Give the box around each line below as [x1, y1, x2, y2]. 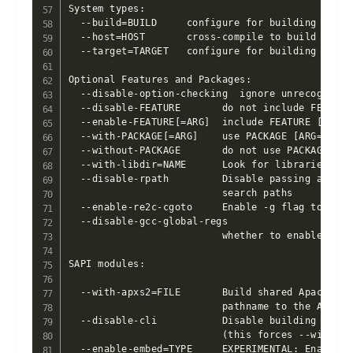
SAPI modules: [68, 258, 146, 269]
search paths [68, 188, 293, 199]
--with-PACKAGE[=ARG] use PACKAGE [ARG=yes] [68, 131, 347, 142]
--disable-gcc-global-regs [68, 216, 229, 227]
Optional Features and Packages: [68, 74, 252, 85]
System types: [68, 3, 146, 14]
